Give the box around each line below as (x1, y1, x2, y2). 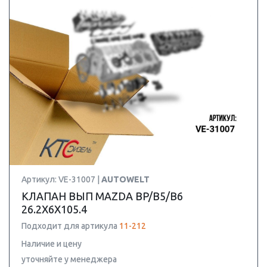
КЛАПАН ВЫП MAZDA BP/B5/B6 (21, 190, 183, 202)
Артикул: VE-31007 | (21, 175, 101, 184)
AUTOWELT (101, 175, 150, 184)
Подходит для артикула (21, 221, 119, 231)
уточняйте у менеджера (21, 254, 117, 264)
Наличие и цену (21, 239, 82, 249)
